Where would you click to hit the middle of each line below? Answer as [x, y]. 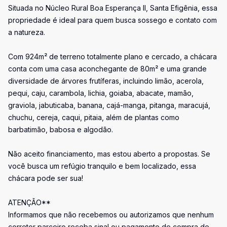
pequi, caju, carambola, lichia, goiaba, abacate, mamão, [101, 93]
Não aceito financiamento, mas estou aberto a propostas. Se [109, 154]
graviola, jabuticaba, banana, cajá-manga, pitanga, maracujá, [109, 105]
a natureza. [27, 32]
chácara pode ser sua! [46, 178]
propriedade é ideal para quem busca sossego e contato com [112, 20]
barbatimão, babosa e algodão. [61, 129]
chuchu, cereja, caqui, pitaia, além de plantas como [94, 117]
